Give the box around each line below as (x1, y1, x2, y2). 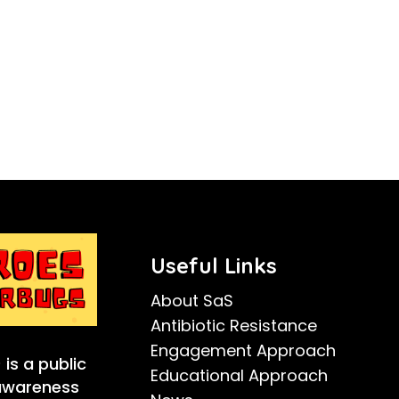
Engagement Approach (151, 339, 337, 362)
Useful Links (151, 252, 278, 279)
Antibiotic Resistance (151, 314, 318, 337)
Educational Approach (151, 364, 329, 387)
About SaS (151, 289, 234, 312)
